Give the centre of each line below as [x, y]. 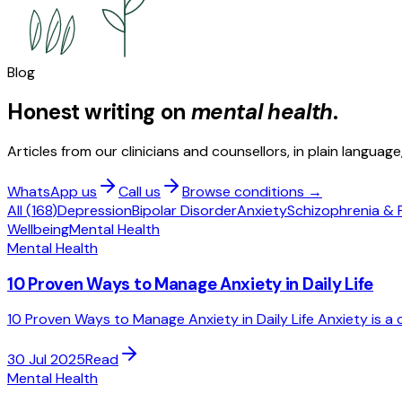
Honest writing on [96, 112]
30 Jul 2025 [46, 360]
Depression [95, 210]
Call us [140, 191]
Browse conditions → [252, 191]
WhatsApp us [52, 191]
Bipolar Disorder [184, 210]
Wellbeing [38, 229]
